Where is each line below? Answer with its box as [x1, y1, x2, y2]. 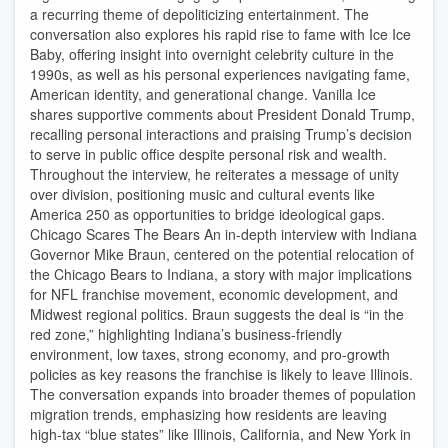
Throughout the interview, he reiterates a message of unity [30, 164, 399, 184]
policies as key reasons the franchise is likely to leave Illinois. [30, 364, 413, 384]
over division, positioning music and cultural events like [30, 184, 375, 204]
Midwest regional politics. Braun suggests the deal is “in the [30, 304, 404, 324]
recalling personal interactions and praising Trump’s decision [30, 124, 412, 144]
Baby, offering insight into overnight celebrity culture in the [30, 44, 394, 64]
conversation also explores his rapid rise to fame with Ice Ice [30, 24, 411, 44]
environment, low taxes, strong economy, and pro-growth [30, 344, 390, 364]
